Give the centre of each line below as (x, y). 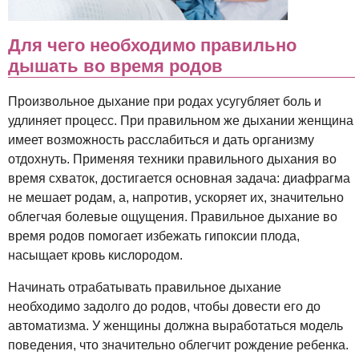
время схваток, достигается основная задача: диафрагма (179, 179)
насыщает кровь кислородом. (95, 256)
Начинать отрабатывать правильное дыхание (145, 288)
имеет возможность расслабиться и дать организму (161, 140)
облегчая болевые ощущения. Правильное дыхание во (173, 217)
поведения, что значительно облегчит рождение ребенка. (178, 345)
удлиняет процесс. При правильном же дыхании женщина (181, 121)
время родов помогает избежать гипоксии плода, (154, 236)
